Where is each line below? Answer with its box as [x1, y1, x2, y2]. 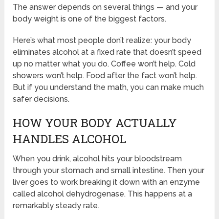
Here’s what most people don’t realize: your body [13, 36, 192, 45]
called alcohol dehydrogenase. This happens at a [13, 189, 193, 199]
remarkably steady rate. [13, 201, 100, 211]
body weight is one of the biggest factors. [13, 14, 167, 24]
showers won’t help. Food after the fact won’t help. [13, 71, 197, 81]
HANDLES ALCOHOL [13, 131, 127, 147]
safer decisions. [13, 94, 70, 104]
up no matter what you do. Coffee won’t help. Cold [13, 59, 196, 69]
